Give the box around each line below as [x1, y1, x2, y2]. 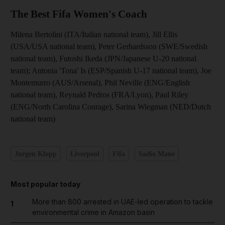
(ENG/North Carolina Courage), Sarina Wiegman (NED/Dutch [11, 102, 211, 111]
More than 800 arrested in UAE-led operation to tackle [32, 197, 213, 206]
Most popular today [11, 180, 80, 188]
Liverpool [70, 150, 99, 158]
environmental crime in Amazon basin [32, 208, 155, 216]
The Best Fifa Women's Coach [11, 8, 147, 20]
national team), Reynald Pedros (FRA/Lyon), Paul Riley [11, 90, 188, 99]
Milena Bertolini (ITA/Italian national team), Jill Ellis [11, 30, 177, 39]
